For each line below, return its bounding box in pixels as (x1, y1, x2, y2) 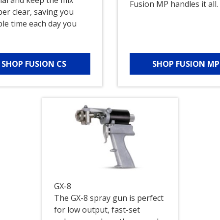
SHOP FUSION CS (1, 58, 67, 69)
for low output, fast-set (54, 204, 140, 215)
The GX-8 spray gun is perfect (54, 192, 164, 203)
